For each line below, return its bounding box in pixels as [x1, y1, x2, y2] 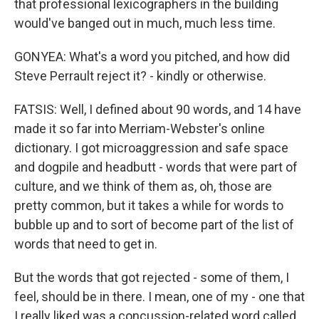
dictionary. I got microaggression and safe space [14, 140, 288, 155]
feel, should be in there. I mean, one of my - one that [14, 289, 305, 304]
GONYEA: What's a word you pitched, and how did [14, 49, 290, 64]
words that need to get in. [14, 236, 157, 251]
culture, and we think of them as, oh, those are [14, 179, 272, 194]
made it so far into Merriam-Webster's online [14, 121, 265, 136]
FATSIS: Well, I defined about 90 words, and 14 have [14, 102, 301, 117]
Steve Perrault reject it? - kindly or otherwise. [14, 68, 266, 83]
